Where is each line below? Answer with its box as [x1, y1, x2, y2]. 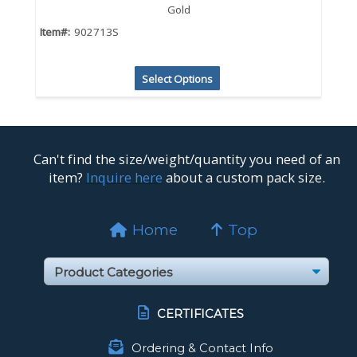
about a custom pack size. [162, 168, 325, 187]
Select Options [141, 72, 213, 87]
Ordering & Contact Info [131, 340, 273, 355]
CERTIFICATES [156, 306, 244, 321]
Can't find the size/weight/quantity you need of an [33, 150, 340, 169]
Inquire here [85, 168, 163, 187]
